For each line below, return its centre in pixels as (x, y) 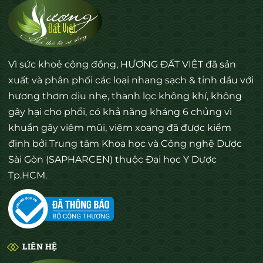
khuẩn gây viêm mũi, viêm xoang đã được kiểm (120, 128)
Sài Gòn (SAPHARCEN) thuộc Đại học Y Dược (112, 160)
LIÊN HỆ (40, 247)
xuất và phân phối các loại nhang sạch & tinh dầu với (131, 80)
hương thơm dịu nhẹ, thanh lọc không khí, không (125, 96)
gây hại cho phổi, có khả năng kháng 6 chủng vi (120, 112)
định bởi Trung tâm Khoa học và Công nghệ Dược (125, 144)
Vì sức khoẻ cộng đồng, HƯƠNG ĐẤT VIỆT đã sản (122, 65)
